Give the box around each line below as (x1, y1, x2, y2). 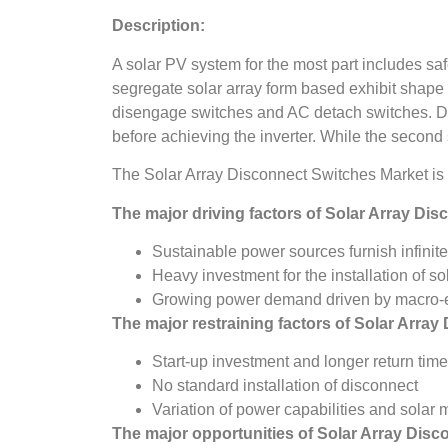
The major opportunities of (112, 425, 317, 443)
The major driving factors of (112, 204, 325, 222)
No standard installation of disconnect (152, 377, 418, 395)
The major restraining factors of (112, 314, 354, 332)
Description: (112, 17, 205, 35)
